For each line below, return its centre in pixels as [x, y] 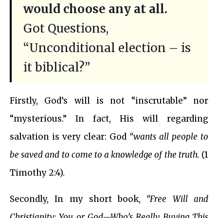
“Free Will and [175, 199]
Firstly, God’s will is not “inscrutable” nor [109, 101]
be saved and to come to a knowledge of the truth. [105, 155]
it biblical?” [57, 68]
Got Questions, [66, 29]
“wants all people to [167, 137]
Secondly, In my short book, [75, 199]
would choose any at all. [95, 9]
